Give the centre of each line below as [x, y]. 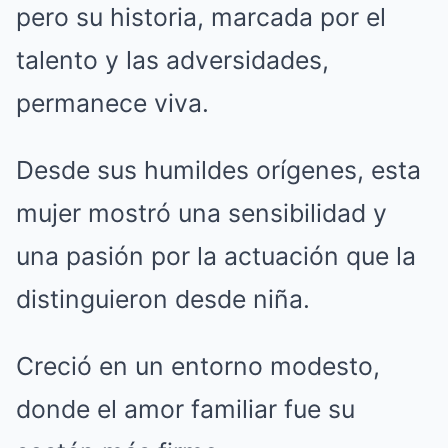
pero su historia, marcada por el [201, 17]
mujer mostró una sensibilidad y [201, 213]
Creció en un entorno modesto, [198, 366]
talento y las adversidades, [172, 60]
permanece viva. [112, 103]
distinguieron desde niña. [163, 299]
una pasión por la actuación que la [216, 256]
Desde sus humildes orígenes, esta [218, 170]
